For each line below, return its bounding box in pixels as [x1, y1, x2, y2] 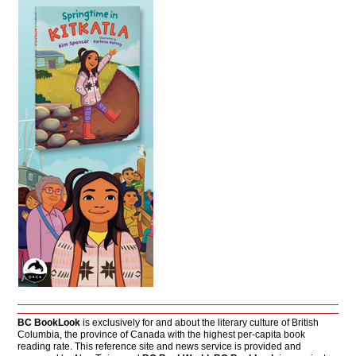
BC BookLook [17, 317, 81, 329]
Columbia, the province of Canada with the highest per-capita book [17, 329, 306, 341]
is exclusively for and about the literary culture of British [80, 317, 319, 329]
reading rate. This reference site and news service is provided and [17, 341, 302, 353]
